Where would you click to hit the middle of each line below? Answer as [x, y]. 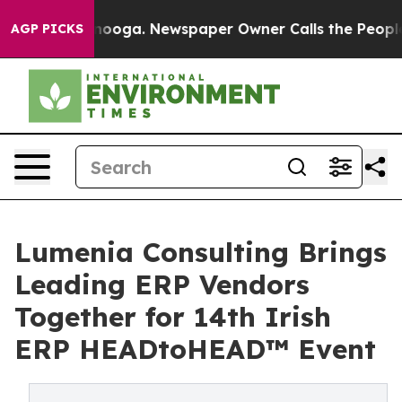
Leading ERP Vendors [162, 284]
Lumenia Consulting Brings [201, 252]
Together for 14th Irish [173, 317]
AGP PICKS [47, 29]
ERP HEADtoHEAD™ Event [195, 349]
